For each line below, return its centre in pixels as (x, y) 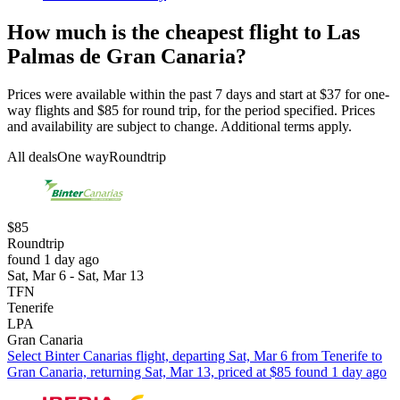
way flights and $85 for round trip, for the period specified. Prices (191, 110)
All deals (32, 156)
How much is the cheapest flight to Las (183, 32)
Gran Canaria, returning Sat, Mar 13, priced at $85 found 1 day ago (197, 371)
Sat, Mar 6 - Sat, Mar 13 (75, 275)
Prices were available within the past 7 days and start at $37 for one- (198, 94)
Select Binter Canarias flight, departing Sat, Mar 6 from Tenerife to (195, 355)
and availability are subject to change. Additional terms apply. (179, 126)
